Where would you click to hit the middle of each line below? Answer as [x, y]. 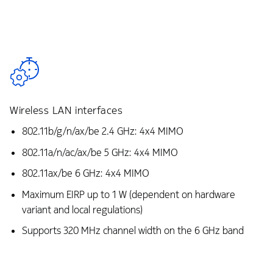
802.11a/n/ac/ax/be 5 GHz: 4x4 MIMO [100, 152]
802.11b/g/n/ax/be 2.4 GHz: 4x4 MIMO [102, 132]
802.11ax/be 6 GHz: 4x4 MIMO [85, 174]
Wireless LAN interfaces [66, 111]
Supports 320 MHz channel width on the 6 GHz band [133, 231]
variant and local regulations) [82, 210]
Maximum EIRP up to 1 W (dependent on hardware [128, 194]
